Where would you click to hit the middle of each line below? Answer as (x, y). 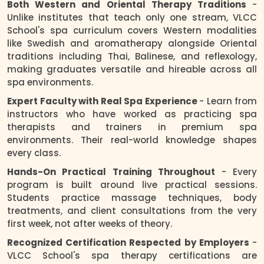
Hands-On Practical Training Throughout (114, 171)
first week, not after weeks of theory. (90, 223)
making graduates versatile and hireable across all (132, 69)
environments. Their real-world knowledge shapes (132, 140)
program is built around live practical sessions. (132, 184)
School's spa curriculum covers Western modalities (132, 30)
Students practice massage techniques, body (132, 197)
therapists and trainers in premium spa (132, 127)
